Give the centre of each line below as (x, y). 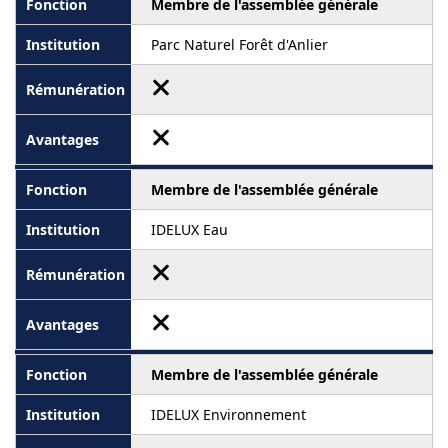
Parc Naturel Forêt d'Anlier (239, 45)
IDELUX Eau (189, 230)
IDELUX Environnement (228, 415)
